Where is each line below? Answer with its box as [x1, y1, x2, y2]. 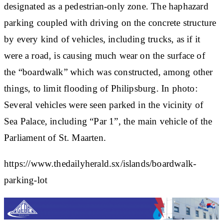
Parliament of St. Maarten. [4, 132, 106, 143]
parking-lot [4, 174, 48, 185]
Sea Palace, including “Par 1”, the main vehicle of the [4, 115, 213, 126]
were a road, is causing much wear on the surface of [4, 50, 205, 61]
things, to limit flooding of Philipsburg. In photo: [4, 83, 198, 94]
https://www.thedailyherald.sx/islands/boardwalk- [4, 158, 197, 169]
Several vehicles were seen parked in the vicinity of [4, 99, 203, 110]
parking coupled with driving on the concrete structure [4, 17, 217, 28]
